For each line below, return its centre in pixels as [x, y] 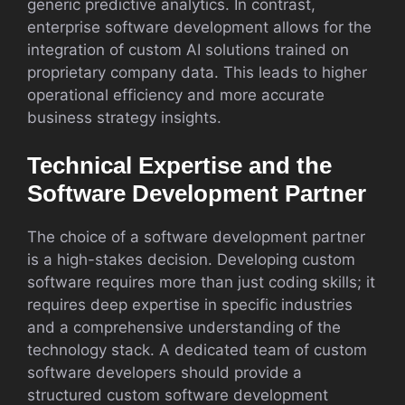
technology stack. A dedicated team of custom [197, 350]
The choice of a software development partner [196, 237]
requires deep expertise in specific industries [190, 305]
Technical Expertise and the [179, 165]
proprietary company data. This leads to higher [197, 72]
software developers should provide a [165, 372]
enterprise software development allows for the [199, 27]
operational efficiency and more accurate [176, 94]
